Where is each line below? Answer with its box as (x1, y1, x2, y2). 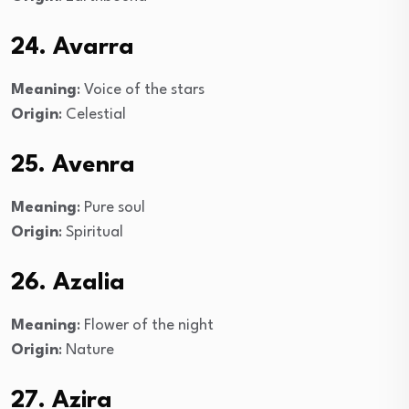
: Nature (58, 341, 114, 358)
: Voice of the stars (77, 81, 204, 98)
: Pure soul (77, 199, 145, 215)
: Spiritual (58, 224, 123, 240)
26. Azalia (11, 270, 125, 295)
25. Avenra (11, 152, 135, 177)
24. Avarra (11, 35, 134, 59)
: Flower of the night (77, 317, 214, 333)
